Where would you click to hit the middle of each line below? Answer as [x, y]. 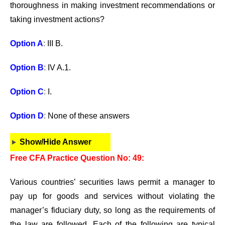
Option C [27, 92]
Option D [27, 116]
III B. [55, 43]
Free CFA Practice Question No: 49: [77, 158]
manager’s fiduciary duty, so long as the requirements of [113, 210]
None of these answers [89, 116]
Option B [27, 68]
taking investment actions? [57, 19]
